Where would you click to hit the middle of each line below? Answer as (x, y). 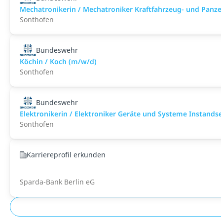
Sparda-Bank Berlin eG (57, 182)
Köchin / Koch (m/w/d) (58, 61)
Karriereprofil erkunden (66, 155)
